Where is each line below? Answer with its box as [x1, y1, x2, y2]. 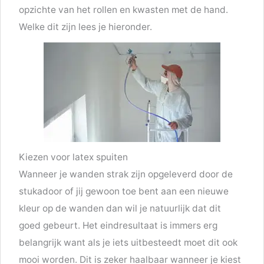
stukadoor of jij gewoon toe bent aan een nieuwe [19, 186, 229, 197]
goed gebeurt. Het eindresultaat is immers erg [19, 220, 218, 232]
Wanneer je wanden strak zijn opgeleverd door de [19, 169, 233, 180]
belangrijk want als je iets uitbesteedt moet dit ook [19, 237, 238, 249]
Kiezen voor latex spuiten [19, 151, 128, 163]
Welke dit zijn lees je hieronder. [19, 21, 153, 33]
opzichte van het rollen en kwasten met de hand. [19, 4, 229, 16]
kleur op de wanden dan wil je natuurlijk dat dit [19, 203, 222, 214]
